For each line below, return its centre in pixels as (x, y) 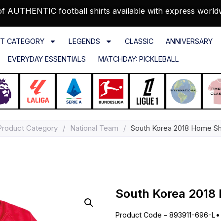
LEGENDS (85, 41)
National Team (94, 128)
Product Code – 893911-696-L (166, 215)
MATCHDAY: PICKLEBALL (138, 59)
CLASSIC (139, 41)
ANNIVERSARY (189, 41)
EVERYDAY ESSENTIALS (47, 59)
